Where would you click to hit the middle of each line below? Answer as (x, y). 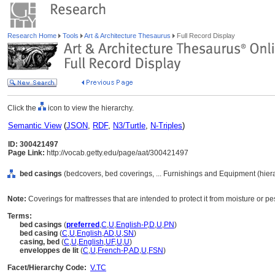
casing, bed (40, 242)
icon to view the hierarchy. (90, 108)
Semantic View (35, 126)
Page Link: (26, 153)
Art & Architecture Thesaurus (128, 36)
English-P (132, 225)
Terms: (20, 216)
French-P (112, 250)
